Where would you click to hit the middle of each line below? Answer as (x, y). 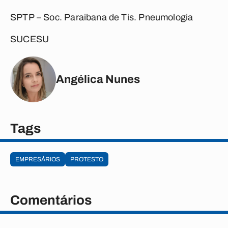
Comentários (51, 200)
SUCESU (30, 39)
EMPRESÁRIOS (38, 159)
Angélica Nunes (98, 79)
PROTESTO (87, 159)
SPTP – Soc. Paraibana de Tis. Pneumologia (102, 17)
